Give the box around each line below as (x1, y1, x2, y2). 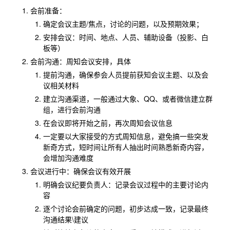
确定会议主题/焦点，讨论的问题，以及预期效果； (43, 18, 203, 29)
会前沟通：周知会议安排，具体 (30, 56, 131, 66)
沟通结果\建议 (43, 214, 88, 224)
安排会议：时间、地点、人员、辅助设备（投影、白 (43, 32, 208, 42)
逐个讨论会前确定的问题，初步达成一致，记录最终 (43, 203, 208, 214)
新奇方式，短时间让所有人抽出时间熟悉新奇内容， (43, 142, 208, 152)
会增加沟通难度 (43, 152, 93, 163)
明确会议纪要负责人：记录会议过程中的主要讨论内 (43, 179, 208, 189)
